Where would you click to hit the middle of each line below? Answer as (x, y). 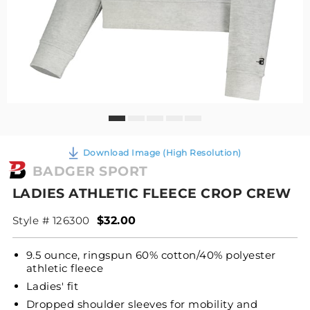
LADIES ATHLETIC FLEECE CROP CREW (152, 193)
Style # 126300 (51, 220)
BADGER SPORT (90, 171)
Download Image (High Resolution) (162, 152)
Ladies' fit (83, 286)
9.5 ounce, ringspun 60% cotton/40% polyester (151, 255)
